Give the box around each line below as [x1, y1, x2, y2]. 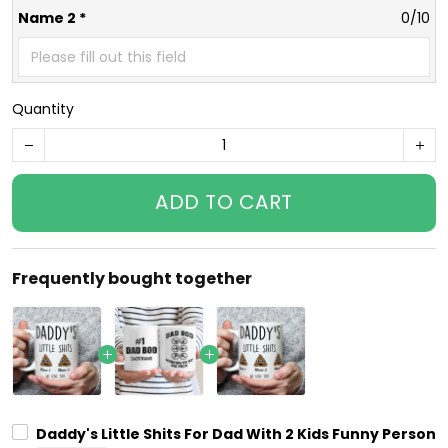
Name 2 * [18, 8, 86, 29]
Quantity [12, 99, 74, 120]
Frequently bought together [12, 267, 252, 291]
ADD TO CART [155, 188, 293, 217]
